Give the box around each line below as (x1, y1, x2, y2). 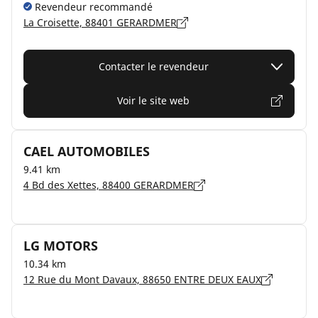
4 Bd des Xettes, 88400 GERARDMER (23, 178, 194, 192)
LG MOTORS (23, 237, 98, 254)
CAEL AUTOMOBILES (23, 143, 150, 160)
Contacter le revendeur (98, 60, 209, 73)
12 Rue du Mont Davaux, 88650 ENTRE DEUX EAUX (23, 273, 261, 286)
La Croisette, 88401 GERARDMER (23, 16, 177, 29)
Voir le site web (117, 94, 190, 107)
